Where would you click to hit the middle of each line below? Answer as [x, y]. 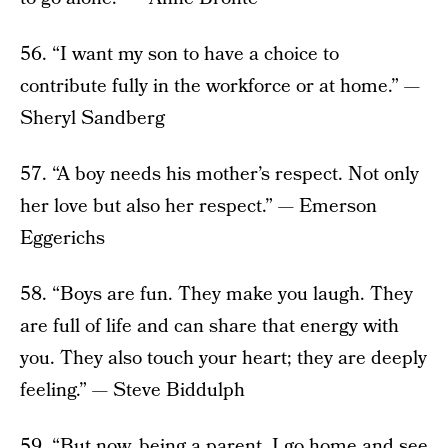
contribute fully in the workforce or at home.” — [220, 87]
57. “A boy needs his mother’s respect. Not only [219, 175]
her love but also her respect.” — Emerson [198, 207]
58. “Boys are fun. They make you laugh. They [216, 295]
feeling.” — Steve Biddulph [132, 391]
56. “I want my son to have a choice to [179, 55]
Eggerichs [62, 239]
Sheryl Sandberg [92, 119]
